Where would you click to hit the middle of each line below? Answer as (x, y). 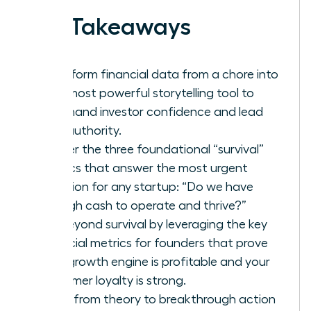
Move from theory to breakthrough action (158, 299)
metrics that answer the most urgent (144, 168)
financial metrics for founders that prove (154, 243)
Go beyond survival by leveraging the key (153, 224)
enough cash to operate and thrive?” (143, 205)
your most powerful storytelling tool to (147, 93)
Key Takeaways (108, 27)
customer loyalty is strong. (113, 280)
